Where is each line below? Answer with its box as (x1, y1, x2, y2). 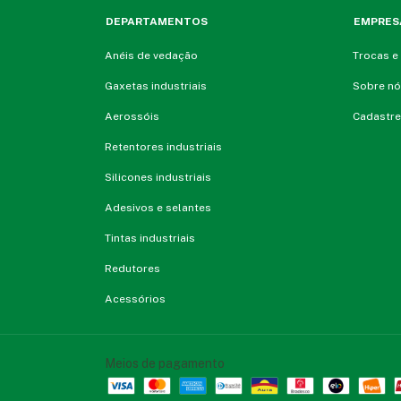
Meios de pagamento (105, 356, 225, 371)
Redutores (105, 262, 160, 276)
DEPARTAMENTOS (106, 15, 208, 29)
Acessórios (105, 293, 166, 306)
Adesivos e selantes (105, 201, 211, 215)
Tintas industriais (105, 232, 195, 245)
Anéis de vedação (105, 49, 198, 63)
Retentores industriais (105, 141, 222, 154)
